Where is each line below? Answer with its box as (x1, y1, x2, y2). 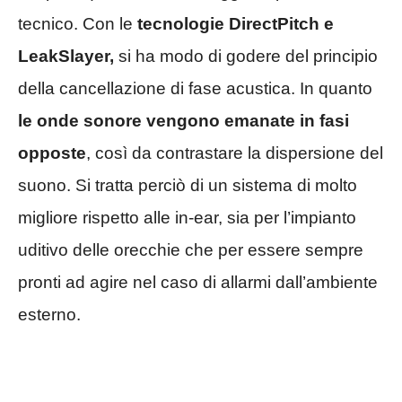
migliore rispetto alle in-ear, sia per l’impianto (18, 207, 356, 227)
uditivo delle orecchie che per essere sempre (18, 240, 363, 259)
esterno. (18, 304, 81, 324)
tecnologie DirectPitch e (133, 13, 334, 33)
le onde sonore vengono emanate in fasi (18, 110, 349, 130)
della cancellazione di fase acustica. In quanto (18, 78, 372, 98)
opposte (18, 143, 86, 162)
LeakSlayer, (18, 46, 114, 66)
